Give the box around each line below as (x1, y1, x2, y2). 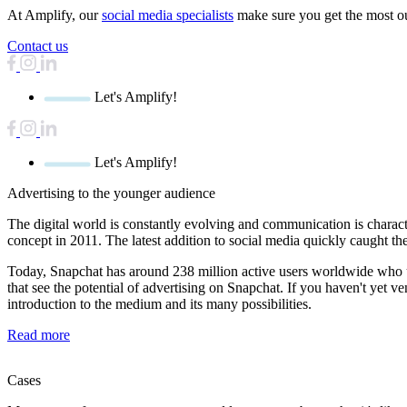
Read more (7, 327, 70, 343)
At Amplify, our (7, 7, 102, 24)
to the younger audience (74, 185, 215, 202)
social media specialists (102, 7, 233, 24)
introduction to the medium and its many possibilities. (7, 296, 312, 313)
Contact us (7, 38, 68, 55)
